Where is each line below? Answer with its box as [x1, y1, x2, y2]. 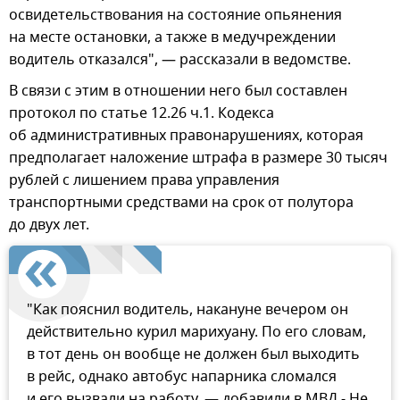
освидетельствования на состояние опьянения [9, 4, 342, 27]
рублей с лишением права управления [9, 170, 279, 192]
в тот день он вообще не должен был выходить [27, 344, 360, 366]
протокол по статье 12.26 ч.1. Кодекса [9, 103, 274, 125]
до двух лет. [9, 214, 89, 237]
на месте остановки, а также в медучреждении [9, 27, 336, 49]
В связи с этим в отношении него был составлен [9, 80, 347, 103]
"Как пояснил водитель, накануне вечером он [27, 299, 348, 321]
